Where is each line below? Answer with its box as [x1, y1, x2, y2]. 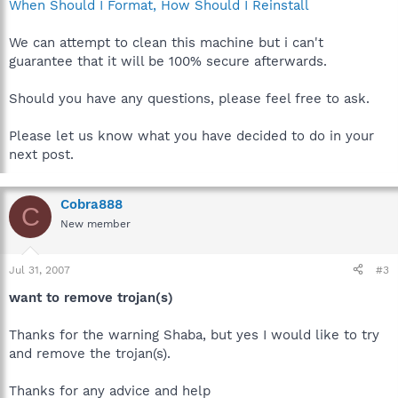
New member [60, 218, 131, 230]
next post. [9, 147, 74, 163]
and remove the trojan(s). [9, 345, 171, 362]
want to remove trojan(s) [9, 289, 173, 306]
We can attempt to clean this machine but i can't [9, 35, 323, 51]
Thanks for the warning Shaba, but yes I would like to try [9, 326, 379, 343]
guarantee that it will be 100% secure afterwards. [9, 53, 327, 69]
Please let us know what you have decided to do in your [9, 128, 374, 144]
